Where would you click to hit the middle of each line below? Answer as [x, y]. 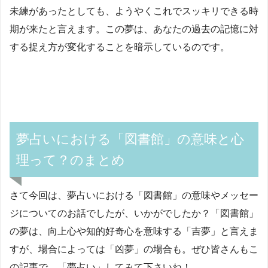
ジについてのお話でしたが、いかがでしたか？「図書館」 [134, 213]
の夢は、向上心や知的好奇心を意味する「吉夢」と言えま [134, 231]
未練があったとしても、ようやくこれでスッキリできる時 [134, 11]
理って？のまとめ [71, 160]
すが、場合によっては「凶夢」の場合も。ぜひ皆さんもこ [134, 249]
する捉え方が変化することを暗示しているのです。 [120, 47]
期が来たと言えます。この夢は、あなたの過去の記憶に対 [134, 29]
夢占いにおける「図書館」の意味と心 [130, 139]
